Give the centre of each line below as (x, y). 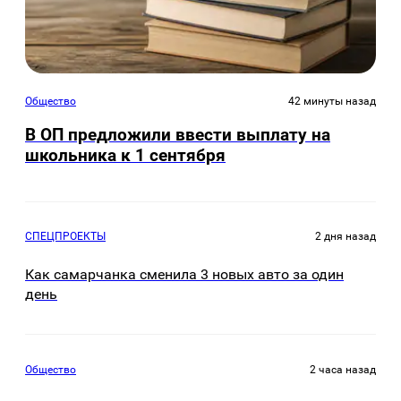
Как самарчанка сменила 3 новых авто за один (184, 274)
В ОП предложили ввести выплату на (178, 135)
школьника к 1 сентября (125, 156)
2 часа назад (343, 370)
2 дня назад (346, 236)
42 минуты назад (332, 102)
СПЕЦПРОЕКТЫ (65, 236)
